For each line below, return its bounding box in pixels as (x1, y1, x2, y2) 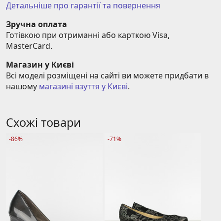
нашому (6, 81, 39, 92)
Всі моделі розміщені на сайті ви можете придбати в (6, 70, 209, 81)
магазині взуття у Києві (39, 81, 128, 92)
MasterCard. (6, 40, 52, 52)
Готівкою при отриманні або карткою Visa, (6, 30, 170, 41)
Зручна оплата (6, 19, 67, 30)
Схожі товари (6, 114, 81, 131)
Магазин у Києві (6, 59, 74, 71)
